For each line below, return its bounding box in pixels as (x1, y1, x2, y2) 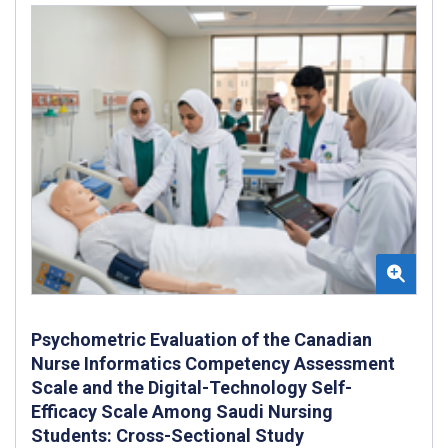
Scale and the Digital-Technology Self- (31, 376, 352, 398)
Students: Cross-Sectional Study (31, 424, 304, 446)
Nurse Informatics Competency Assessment (31, 352, 395, 374)
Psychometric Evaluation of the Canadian (31, 328, 372, 350)
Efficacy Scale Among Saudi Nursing (31, 400, 333, 422)
